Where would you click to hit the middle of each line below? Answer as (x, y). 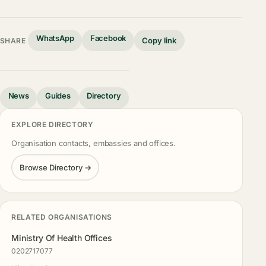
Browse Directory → (55, 167)
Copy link (159, 40)
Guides (58, 96)
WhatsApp (55, 38)
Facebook (108, 38)
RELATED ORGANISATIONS (62, 217)
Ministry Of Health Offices (62, 237)
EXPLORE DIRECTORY (53, 125)
